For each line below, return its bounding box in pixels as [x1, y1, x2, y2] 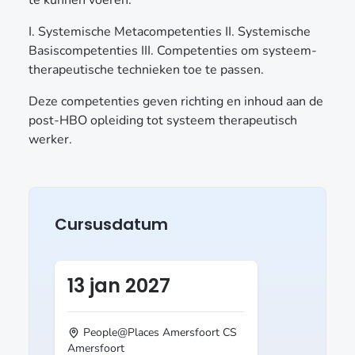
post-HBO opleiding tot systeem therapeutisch [29, 111, 297, 129]
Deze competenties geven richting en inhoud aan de [29, 92, 323, 110]
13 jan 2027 [67, 272, 170, 299]
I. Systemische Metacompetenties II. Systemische [29, 22, 311, 40]
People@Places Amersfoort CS [83, 324, 237, 340]
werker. [29, 130, 72, 148]
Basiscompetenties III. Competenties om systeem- [29, 41, 317, 59]
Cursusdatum [55, 212, 168, 235]
